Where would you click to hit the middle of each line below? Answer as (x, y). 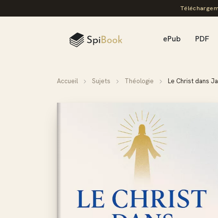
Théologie (139, 81)
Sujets (101, 81)
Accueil (67, 81)
